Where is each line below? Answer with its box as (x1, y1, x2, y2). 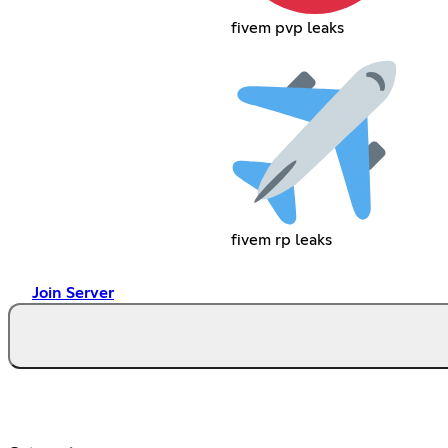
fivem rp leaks (230, 231, 332, 248)
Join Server (32, 284, 114, 301)
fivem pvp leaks (230, 19, 344, 36)
